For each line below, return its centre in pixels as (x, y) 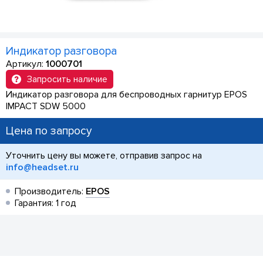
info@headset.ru (42, 167)
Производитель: (50, 191)
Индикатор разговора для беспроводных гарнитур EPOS (127, 95)
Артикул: (26, 64)
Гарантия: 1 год (45, 203)
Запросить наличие (67, 79)
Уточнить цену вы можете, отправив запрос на (104, 156)
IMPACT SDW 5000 (46, 106)
